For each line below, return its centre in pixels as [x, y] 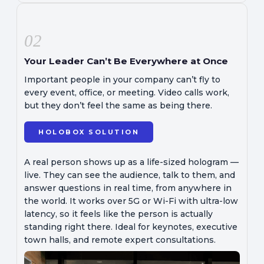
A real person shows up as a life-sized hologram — [131, 162]
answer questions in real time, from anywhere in [128, 188]
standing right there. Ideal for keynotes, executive [131, 227]
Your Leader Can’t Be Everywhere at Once [126, 61]
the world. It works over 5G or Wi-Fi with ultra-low [131, 201]
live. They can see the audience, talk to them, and [130, 175]
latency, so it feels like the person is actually [118, 214]
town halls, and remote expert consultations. [120, 240]
